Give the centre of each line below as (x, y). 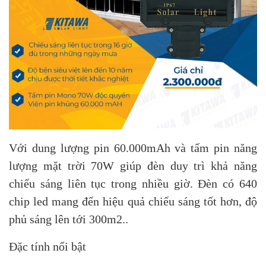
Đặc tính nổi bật (47, 247)
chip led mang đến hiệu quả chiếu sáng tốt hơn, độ (133, 202)
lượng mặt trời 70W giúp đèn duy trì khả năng (133, 166)
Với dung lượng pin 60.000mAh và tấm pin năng (133, 148)
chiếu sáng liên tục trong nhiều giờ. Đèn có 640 (133, 184)
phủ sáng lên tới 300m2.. (69, 219)
